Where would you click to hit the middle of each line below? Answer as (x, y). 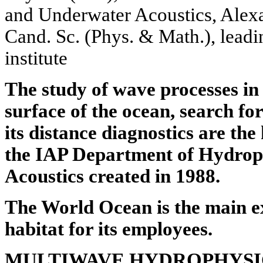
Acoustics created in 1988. (112, 176)
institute (36, 58)
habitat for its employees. (109, 229)
